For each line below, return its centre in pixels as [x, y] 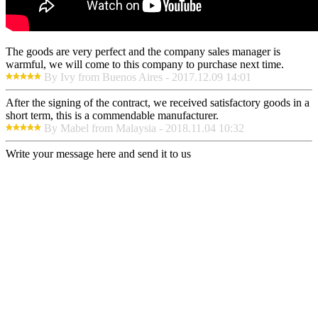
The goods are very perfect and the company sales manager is [143, 52]
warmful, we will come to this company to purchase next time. [145, 65]
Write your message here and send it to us [98, 154]
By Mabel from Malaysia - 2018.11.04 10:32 [144, 128]
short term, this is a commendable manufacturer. [112, 116]
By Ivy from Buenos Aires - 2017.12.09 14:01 [148, 77]
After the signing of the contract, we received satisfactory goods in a [158, 103]
